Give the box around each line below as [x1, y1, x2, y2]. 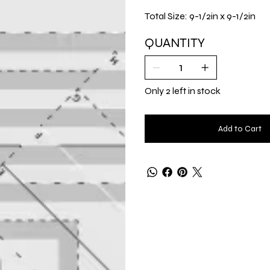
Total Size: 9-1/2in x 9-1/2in [145, 10, 256, 22]
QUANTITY [145, 35, 205, 51]
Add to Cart [218, 123, 262, 134]
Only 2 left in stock [145, 84, 221, 96]
